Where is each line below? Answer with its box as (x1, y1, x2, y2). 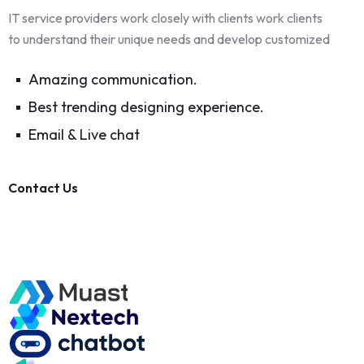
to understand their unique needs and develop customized (8, 31, 330, 48)
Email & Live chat (28, 125, 140, 145)
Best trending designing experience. (28, 97, 264, 117)
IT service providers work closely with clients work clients (8, 10, 323, 27)
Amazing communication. (28, 70, 197, 89)
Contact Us (8, 180, 78, 197)
